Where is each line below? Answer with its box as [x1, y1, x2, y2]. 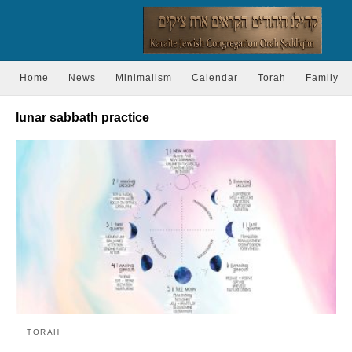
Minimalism [115, 72, 172, 84]
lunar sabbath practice [16, 111, 149, 125]
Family [306, 72, 339, 84]
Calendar [192, 72, 238, 84]
